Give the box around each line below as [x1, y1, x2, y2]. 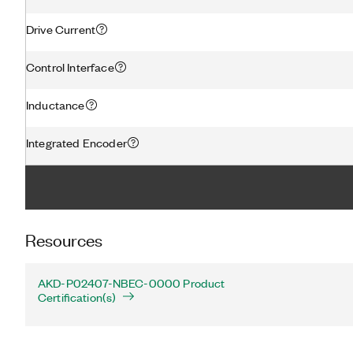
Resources [25, 229, 102, 250]
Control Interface [26, 58, 114, 75]
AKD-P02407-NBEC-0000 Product [38, 275, 225, 291]
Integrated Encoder [26, 134, 127, 150]
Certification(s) [38, 289, 117, 305]
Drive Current [26, 20, 96, 37]
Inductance [26, 96, 85, 113]
